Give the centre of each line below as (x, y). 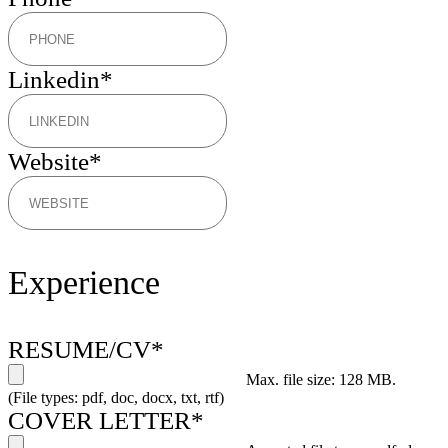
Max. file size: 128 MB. (321, 380)
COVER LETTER (99, 421)
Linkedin (54, 80)
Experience (84, 283)
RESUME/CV (79, 350)
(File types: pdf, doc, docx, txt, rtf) (116, 398)
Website (48, 162)
